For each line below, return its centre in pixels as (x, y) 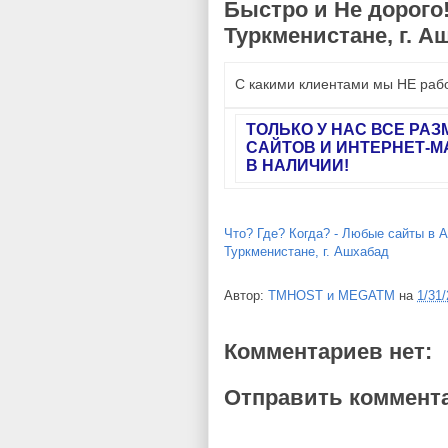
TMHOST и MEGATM (331, 296)
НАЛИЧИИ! (305, 166)
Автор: (246, 296)
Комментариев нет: (328, 352)
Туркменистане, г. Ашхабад (306, 252)
